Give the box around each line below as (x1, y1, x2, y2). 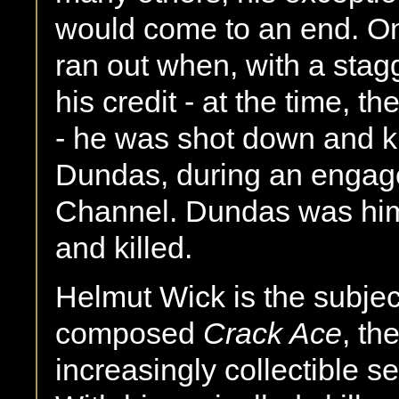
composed (55, 316, 203, 351)
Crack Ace (203, 316, 342, 351)
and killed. (55, 231, 192, 265)
